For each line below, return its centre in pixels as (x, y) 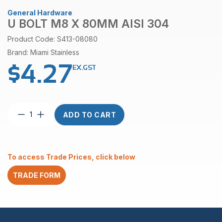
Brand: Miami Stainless (43, 52)
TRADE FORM (37, 175)
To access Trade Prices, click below (71, 157)
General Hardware (40, 13)
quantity (42, 180)
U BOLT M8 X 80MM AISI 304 (88, 24)
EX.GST (84, 68)
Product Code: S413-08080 (53, 39)
